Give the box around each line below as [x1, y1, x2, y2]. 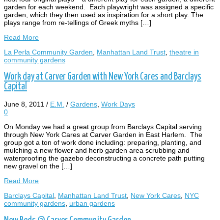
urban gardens [69, 199, 115, 208]
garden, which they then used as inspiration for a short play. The [4, 10, 203, 19]
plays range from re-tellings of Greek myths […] [4, 18, 151, 27]
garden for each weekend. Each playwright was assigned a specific [4, 2, 214, 11]
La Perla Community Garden [4, 48, 93, 56]
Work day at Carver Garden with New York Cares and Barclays [4, 72, 201, 82]
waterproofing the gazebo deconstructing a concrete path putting [4, 154, 205, 163]
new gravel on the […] [4, 162, 72, 170]
